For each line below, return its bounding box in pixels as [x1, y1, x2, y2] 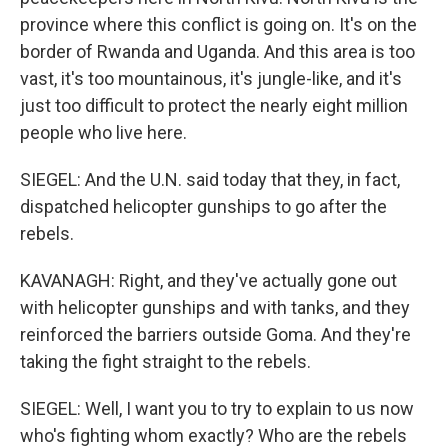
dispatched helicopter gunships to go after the [20, 195, 387, 217]
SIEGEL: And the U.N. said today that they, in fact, [20, 168, 400, 190]
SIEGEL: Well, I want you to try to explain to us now [20, 397, 414, 419]
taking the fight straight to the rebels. [20, 350, 311, 372]
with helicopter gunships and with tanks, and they [20, 296, 410, 318]
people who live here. [20, 121, 187, 143]
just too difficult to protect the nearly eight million [20, 94, 408, 116]
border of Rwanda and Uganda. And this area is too [20, 40, 415, 62]
